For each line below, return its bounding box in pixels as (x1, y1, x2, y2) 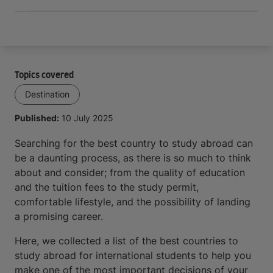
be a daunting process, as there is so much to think (15, 152, 251, 164)
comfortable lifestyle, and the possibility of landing (15, 196, 250, 208)
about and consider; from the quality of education (15, 166, 245, 179)
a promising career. (15, 210, 103, 222)
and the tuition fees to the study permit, (15, 181, 199, 193)
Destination (25, 89, 69, 99)
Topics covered (15, 71, 74, 80)
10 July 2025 (62, 113, 113, 123)
